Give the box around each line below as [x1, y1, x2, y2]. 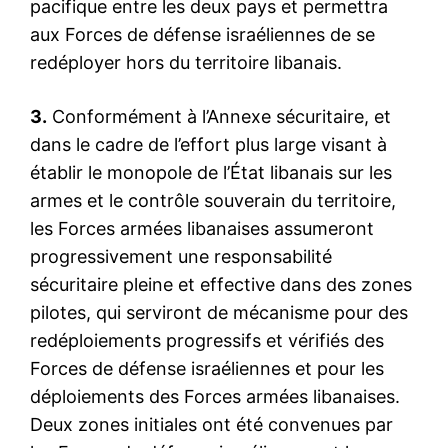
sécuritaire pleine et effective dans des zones [30, 273, 412, 295]
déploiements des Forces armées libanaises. [30, 385, 400, 407]
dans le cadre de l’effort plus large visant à [30, 133, 387, 155]
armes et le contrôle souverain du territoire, [30, 189, 396, 211]
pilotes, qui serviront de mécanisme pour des [30, 301, 408, 323]
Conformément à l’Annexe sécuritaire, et [47, 105, 391, 127]
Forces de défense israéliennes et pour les [30, 357, 384, 379]
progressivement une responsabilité [30, 245, 332, 267]
